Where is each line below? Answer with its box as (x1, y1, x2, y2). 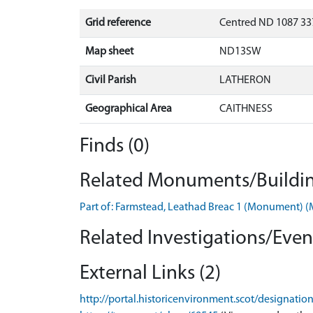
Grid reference (85, 17, 151, 29)
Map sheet (85, 45, 133, 57)
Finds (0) (80, 136, 150, 156)
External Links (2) (80, 263, 221, 284)
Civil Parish (85, 74, 136, 86)
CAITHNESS (219, 103, 272, 115)
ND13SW (219, 45, 261, 57)
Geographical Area (85, 103, 172, 115)
